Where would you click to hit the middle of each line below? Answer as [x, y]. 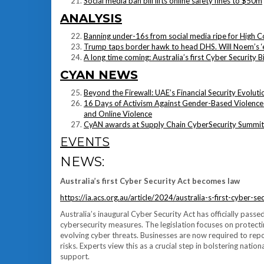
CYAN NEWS [99, 75]
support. [75, 256]
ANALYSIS [91, 18]
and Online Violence [118, 114]
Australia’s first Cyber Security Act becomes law [150, 181]
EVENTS [85, 142]
